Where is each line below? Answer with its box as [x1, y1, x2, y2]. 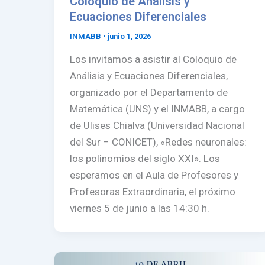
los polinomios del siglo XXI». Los [69, 153, 220, 165]
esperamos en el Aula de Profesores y [69, 169, 238, 182]
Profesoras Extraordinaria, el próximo [69, 186, 235, 198]
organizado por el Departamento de [69, 86, 228, 99]
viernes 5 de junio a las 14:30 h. [69, 202, 209, 215]
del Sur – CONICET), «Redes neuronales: [69, 136, 247, 148]
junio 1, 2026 [107, 31, 151, 41]
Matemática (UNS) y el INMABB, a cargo [69, 103, 245, 115]
